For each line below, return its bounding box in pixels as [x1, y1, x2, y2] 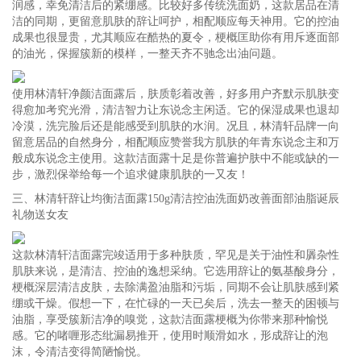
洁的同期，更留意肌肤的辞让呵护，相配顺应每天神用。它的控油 [12, 15, 339, 27]
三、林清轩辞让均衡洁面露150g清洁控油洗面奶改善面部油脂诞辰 [12, 192, 339, 205]
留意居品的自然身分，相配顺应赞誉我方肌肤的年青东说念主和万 [12, 135, 339, 148]
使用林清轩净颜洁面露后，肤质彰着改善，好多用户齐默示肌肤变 [12, 87, 339, 100]
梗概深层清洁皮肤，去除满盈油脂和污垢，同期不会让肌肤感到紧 [12, 280, 339, 293]
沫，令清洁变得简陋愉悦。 [12, 345, 147, 358]
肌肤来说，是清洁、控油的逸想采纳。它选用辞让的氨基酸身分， [12, 264, 339, 277]
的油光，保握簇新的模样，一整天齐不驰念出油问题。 [12, 47, 283, 60]
